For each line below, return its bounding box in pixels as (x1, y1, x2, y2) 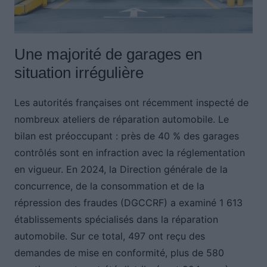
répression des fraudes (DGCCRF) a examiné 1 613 (14, 197, 243, 209)
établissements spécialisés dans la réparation (14, 213, 218, 226)
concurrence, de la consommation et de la (14, 180, 204, 193)
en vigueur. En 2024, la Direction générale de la (14, 163, 228, 176)
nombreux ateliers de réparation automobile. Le (14, 113, 229, 126)
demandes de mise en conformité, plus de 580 (14, 247, 224, 259)
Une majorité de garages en (14, 45, 202, 64)
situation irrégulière (14, 64, 144, 82)
